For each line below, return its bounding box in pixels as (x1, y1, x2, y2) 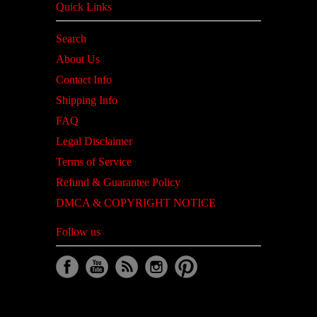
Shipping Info (56, 94, 117, 107)
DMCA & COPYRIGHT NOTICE (56, 197, 216, 209)
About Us (56, 53, 100, 66)
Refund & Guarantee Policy (56, 176, 180, 189)
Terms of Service (56, 156, 132, 168)
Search (56, 33, 86, 45)
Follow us (56, 226, 100, 238)
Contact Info (56, 74, 112, 86)
